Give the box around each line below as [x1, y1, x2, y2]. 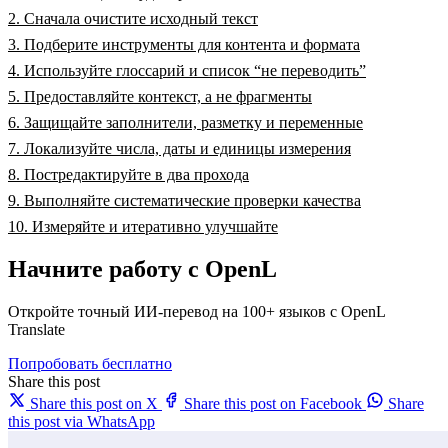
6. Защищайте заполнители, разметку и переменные [8, 114, 363, 132]
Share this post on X [30, 395, 158, 413]
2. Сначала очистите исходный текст [8, 10, 258, 28]
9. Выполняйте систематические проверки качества [8, 192, 361, 210]
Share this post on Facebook [184, 395, 362, 413]
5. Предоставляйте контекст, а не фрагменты [8, 88, 312, 106]
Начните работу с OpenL [8, 256, 277, 283]
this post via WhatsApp [8, 413, 155, 431]
